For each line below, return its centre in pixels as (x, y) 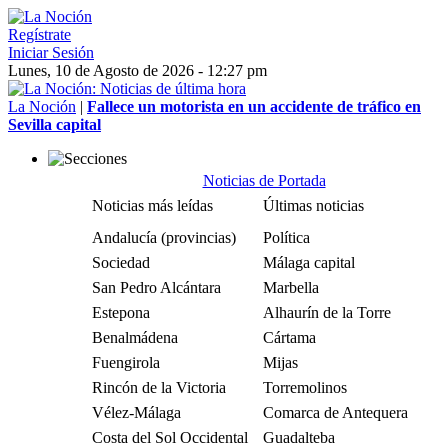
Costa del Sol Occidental (170, 437)
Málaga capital (309, 262)
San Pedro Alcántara (156, 287)
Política (286, 237)
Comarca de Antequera (335, 412)
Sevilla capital (54, 124)
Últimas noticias (313, 205)
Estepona (121, 312)
